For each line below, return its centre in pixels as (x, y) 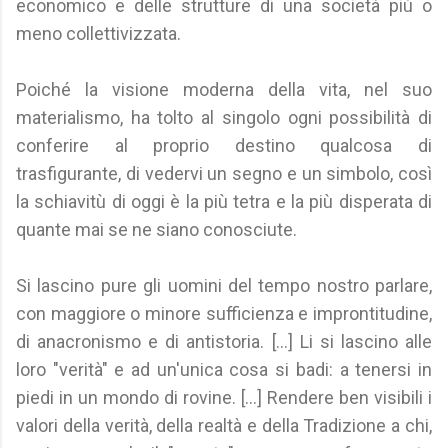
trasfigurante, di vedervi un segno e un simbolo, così (224, 173)
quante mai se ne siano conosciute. (156, 229)
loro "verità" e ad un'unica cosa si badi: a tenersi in (224, 369)
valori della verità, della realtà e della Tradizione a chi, (224, 425)
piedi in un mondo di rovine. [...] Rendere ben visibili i (224, 397)
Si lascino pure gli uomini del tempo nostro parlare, (224, 285)
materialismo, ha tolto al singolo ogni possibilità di (224, 117)
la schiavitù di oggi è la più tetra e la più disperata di (224, 201)
